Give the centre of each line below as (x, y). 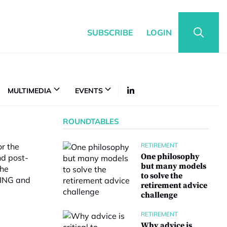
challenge (159, 195)
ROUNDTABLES (91, 121)
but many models (174, 166)
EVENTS (89, 90)
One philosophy (170, 157)
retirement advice (174, 185)
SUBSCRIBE (110, 32)
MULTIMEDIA (30, 90)
